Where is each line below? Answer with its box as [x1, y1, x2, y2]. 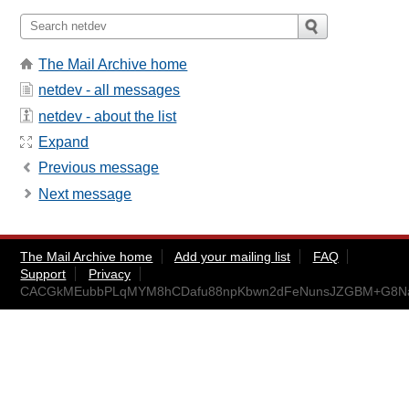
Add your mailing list [173, 248, 290, 264]
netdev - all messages [38, 82, 181, 99]
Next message [38, 185, 132, 202]
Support [20, 266, 67, 281]
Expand [38, 134, 89, 150]
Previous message [38, 160, 160, 176]
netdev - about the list [38, 108, 177, 124]
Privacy [88, 266, 131, 281]
